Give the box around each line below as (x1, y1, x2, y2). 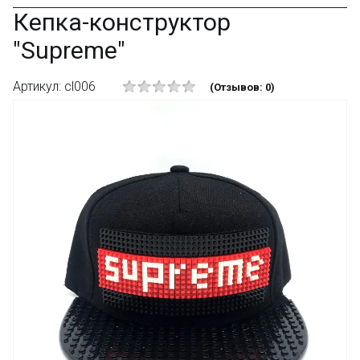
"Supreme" (13, 36, 125, 64)
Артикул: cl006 (13, 79, 96, 94)
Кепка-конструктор (13, 8, 231, 36)
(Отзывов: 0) (210, 81, 275, 94)
